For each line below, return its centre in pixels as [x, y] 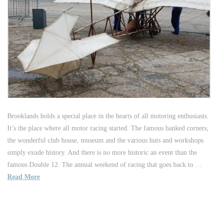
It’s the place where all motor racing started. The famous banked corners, [108, 128]
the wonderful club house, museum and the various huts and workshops [105, 140]
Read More [24, 177]
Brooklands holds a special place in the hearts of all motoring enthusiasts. [108, 116]
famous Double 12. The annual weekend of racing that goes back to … [105, 164]
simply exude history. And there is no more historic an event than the [102, 152]
